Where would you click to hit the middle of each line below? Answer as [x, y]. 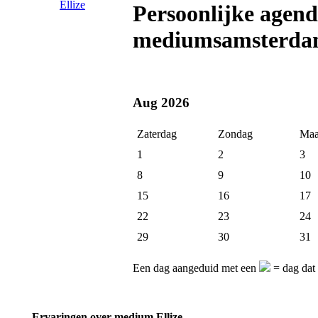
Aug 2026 [161, 102]
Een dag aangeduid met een [196, 268]
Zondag [235, 134]
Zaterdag [157, 134]
